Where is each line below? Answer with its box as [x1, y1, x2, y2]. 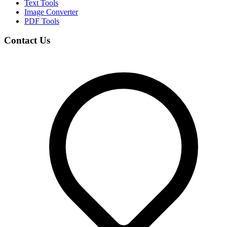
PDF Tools [24, 16, 59, 25]
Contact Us [4, 35, 50, 46]
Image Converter [24, 7, 78, 16]
